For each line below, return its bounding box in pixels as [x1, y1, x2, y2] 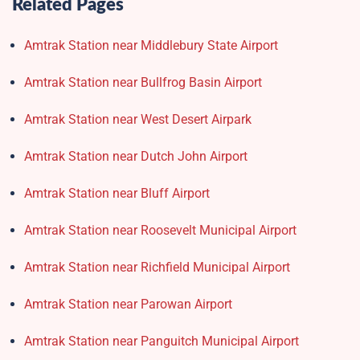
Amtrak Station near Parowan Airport [24, 297, 232, 313]
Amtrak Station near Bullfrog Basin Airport [24, 75, 262, 91]
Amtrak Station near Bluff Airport [24, 186, 210, 202]
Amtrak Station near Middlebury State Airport [24, 38, 278, 54]
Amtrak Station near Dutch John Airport [24, 149, 247, 165]
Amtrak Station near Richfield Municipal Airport [24, 260, 290, 276]
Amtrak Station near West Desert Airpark [24, 112, 252, 128]
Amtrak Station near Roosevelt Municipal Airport [24, 223, 297, 239]
